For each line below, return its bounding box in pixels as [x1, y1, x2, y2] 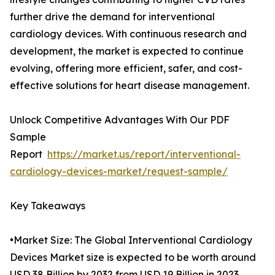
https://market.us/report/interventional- [47, 148, 241, 161]
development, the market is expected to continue [10, 45, 244, 58]
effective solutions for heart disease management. [10, 79, 249, 92]
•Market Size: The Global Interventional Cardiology [10, 234, 252, 247]
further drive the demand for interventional [10, 10, 215, 23]
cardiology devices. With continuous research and [10, 28, 247, 41]
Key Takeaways [10, 199, 85, 212]
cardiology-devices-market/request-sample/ [10, 165, 228, 178]
